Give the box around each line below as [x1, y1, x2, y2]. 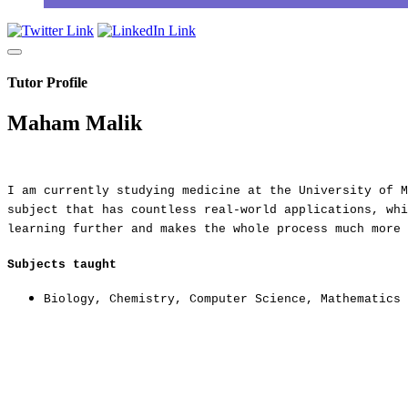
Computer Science [189, 292, 306, 306]
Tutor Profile [7, 75, 87, 91]
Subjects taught [7, 257, 117, 271]
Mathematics [321, 292, 401, 306]
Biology [44, 292, 95, 306]
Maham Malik [7, 110, 142, 135]
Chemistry [109, 292, 175, 306]
